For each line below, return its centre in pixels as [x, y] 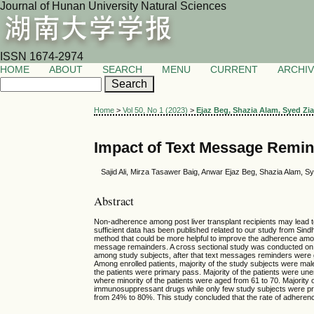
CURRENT [234, 70]
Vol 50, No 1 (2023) [156, 110]
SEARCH [122, 70]
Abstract [114, 201]
